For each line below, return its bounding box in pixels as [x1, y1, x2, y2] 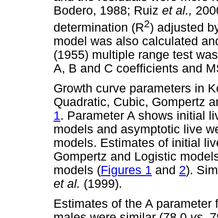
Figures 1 [101, 163, 152, 177]
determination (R [54, 20, 144, 34]
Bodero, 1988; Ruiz [54, 4, 162, 18]
